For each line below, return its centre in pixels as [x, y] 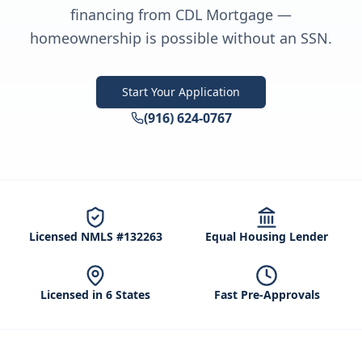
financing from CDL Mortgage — [181, 15]
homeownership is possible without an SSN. [181, 38]
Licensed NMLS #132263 [95, 236]
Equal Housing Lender [267, 236]
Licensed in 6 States [95, 295]
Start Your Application [181, 92]
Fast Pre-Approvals [267, 295]
